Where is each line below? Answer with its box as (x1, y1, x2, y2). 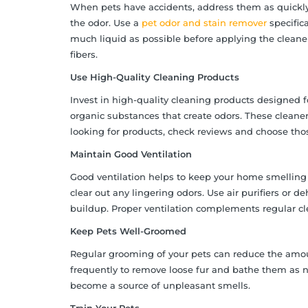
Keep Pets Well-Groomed (70, 225, 186, 237)
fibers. (70, 49, 98, 60)
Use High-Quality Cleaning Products (70, 71, 239, 83)
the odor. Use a (70, 17, 142, 29)
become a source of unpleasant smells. (70, 280, 250, 291)
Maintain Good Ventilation (70, 148, 192, 160)
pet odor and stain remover (142, 17, 267, 29)
